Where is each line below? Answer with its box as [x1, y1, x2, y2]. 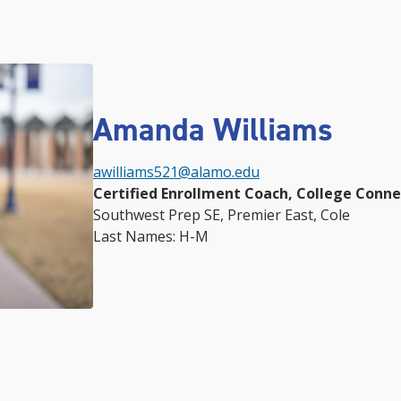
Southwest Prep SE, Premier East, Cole [93, 204, 350, 225]
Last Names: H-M [93, 226, 209, 246]
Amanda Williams [93, 107, 333, 151]
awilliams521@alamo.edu [93, 161, 260, 182]
